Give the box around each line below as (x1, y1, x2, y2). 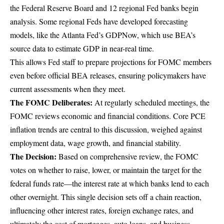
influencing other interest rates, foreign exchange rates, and (10, 204, 193, 215)
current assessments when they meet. (10, 83, 125, 94)
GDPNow (105, 29, 137, 40)
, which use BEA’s (137, 29, 195, 40)
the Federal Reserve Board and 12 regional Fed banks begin (10, 2, 198, 13)
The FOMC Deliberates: (10, 96, 92, 108)
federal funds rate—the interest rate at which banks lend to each (10, 177, 209, 188)
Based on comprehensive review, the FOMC (56, 150, 198, 161)
